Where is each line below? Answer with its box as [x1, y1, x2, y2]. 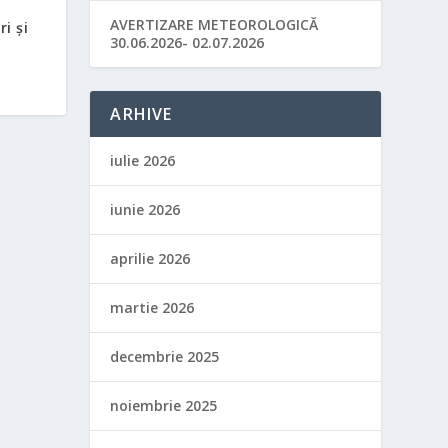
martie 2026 [110, 298, 195, 317]
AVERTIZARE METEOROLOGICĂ [110, 15, 319, 34]
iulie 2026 [110, 151, 176, 170]
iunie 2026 [110, 200, 181, 219]
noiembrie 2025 [110, 396, 218, 415]
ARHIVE [110, 103, 173, 125]
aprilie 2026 [110, 249, 191, 268]
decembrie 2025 [110, 347, 220, 366]
